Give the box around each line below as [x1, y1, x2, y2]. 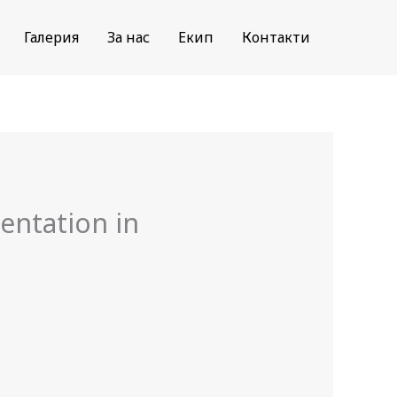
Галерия [24, 27, 79, 47]
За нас [107, 27, 150, 47]
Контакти [242, 27, 310, 47]
